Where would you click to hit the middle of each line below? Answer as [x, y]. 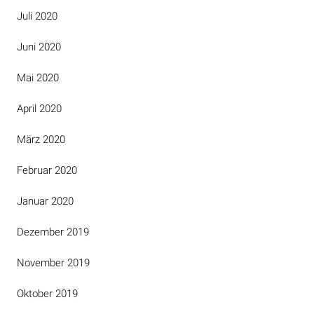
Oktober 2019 [47, 294]
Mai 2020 [38, 78]
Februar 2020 [47, 170]
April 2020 [39, 109]
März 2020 [41, 139]
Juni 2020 [39, 47]
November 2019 [53, 263]
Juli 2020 [37, 16]
